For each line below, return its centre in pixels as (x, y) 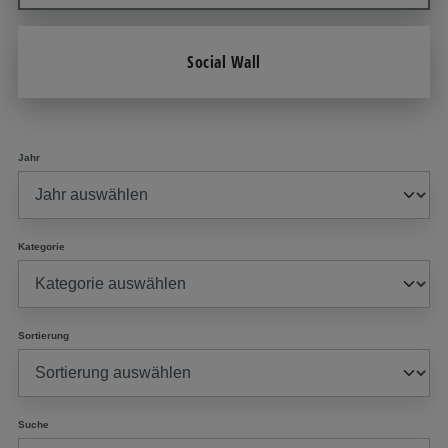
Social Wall (224, 62)
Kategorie (41, 246)
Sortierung (43, 335)
